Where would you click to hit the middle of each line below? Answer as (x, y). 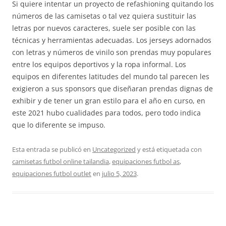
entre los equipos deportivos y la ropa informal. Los (99, 64)
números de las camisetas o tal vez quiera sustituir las (104, 16)
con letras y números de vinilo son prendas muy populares (112, 52)
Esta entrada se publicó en (52, 149)
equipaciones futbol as (146, 161)
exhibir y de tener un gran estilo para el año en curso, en (109, 101)
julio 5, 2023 (119, 174)
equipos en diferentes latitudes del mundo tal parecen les (111, 76)
